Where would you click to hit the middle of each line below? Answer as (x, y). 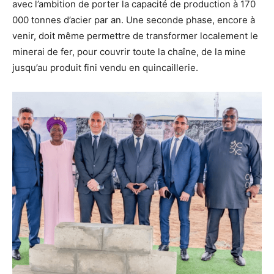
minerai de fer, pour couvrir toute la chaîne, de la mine (129, 51)
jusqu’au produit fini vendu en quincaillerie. (105, 67)
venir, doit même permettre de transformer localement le (135, 35)
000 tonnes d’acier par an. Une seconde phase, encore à (134, 20)
